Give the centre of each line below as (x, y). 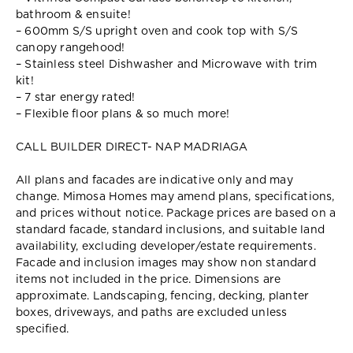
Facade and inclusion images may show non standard (166, 263)
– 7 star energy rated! (76, 97)
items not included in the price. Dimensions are (149, 279)
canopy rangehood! (71, 48)
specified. (42, 329)
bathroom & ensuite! (73, 15)
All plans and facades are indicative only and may (154, 180)
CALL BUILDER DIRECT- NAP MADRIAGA (132, 147)
